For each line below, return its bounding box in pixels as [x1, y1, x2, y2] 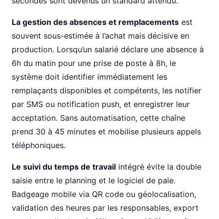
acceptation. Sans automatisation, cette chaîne [12, 113, 185, 123]
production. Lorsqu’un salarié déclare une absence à [12, 44, 204, 54]
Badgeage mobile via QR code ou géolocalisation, [12, 189, 196, 199]
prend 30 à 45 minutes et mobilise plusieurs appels [12, 127, 201, 136]
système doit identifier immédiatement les [12, 72, 167, 82]
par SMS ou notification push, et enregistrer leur [12, 99, 190, 109]
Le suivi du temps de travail [12, 162, 116, 172]
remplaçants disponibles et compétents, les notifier [12, 86, 201, 95]
